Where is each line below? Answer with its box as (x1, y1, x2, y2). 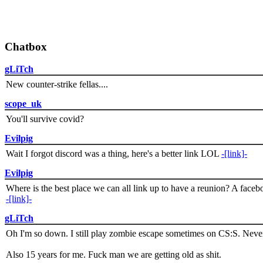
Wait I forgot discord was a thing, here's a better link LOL (6, 149, 221, 159)
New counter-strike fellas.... (6, 79, 108, 90)
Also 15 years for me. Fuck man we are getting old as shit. (6, 249, 221, 260)
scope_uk (5, 99, 42, 109)
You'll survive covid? (6, 114, 84, 124)
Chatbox (5, 40, 47, 53)
